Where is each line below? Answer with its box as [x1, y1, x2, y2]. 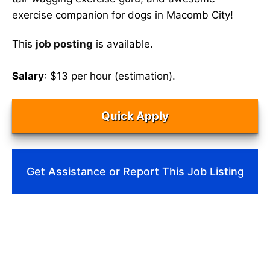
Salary [12, 69, 44, 82]
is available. [93, 38, 153, 51]
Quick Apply [101, 108, 169, 123]
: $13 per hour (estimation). [44, 69, 175, 82]
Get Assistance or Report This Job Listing [26, 165, 244, 178]
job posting [36, 38, 93, 51]
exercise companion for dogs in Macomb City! [12, 9, 233, 21]
